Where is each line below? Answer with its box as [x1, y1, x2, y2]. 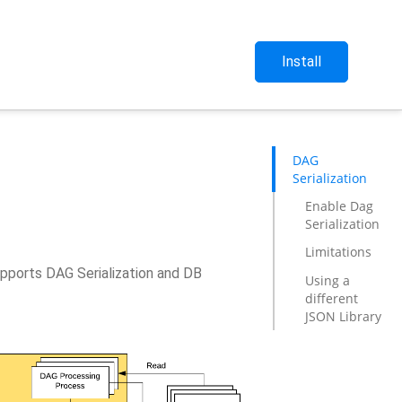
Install [282, 53, 321, 70]
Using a [305, 271, 351, 289]
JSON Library [305, 307, 382, 325]
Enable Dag [305, 197, 374, 214]
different [305, 289, 359, 307]
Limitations [305, 243, 372, 261]
